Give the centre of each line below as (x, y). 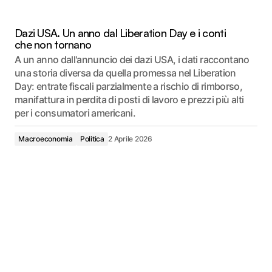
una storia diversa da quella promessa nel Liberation (125, 73)
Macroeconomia (46, 138)
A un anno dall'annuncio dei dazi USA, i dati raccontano (132, 59)
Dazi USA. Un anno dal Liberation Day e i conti (120, 32)
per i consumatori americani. (75, 113)
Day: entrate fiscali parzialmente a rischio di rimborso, (129, 86)
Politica (92, 138)
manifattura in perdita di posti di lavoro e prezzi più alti (129, 99)
